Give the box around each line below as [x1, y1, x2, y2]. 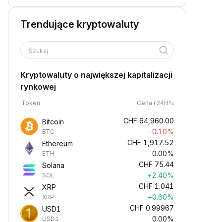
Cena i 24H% [137, 99, 174, 107]
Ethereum [42, 139, 73, 148]
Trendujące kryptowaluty [20, 18, 139, 30]
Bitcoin [42, 117, 64, 126]
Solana [42, 161, 64, 169]
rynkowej [20, 82, 56, 92]
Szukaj [29, 47, 50, 55]
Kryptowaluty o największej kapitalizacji [20, 70, 172, 80]
